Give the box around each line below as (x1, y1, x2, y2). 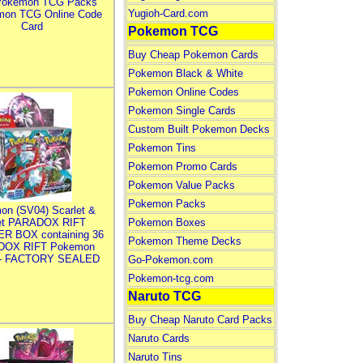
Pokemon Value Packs (127, 179, 235, 191)
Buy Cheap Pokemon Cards (127, 49, 258, 61)
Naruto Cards (127, 332, 190, 344)
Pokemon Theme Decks (127, 235, 241, 247)
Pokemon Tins (127, 142, 196, 154)
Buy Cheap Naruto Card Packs (127, 314, 272, 326)
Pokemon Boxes (127, 216, 206, 228)
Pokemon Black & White (127, 67, 243, 79)
